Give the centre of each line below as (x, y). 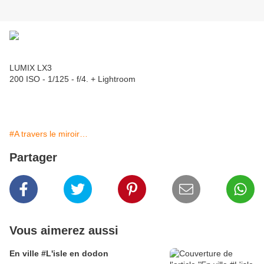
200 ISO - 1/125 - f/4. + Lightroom (72, 79)
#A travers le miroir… (49, 134)
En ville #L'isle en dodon (59, 254)
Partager (33, 158)
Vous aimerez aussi (64, 231)
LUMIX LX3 (31, 68)
